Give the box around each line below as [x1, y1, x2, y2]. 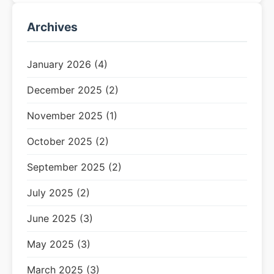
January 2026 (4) [27, 58, 108, 70]
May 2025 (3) [27, 238, 91, 250]
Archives [27, 20, 78, 34]
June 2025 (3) [27, 212, 93, 224]
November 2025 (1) [27, 109, 117, 122]
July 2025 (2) [27, 187, 90, 199]
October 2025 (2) [27, 135, 109, 147]
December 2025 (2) [27, 84, 119, 96]
